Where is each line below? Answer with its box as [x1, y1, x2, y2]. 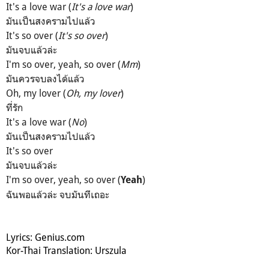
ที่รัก [6, 101, 23, 114]
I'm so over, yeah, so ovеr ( [6, 174, 121, 186]
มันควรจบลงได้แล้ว [6, 73, 85, 85]
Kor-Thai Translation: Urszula [6, 244, 127, 257]
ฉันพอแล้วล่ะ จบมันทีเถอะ [6, 189, 109, 201]
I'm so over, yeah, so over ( [6, 58, 121, 71]
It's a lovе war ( [6, 116, 71, 128]
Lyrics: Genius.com [6, 231, 85, 244]
